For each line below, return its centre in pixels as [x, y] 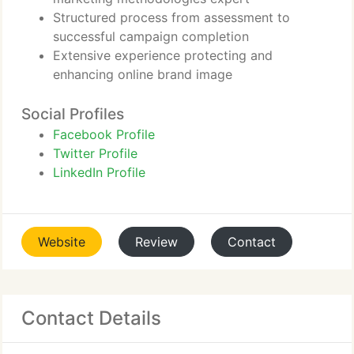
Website [62, 242]
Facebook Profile [104, 134]
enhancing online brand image [143, 74]
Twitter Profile [95, 153]
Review [156, 242]
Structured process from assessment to [171, 17]
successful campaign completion [151, 36]
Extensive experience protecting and [163, 55]
